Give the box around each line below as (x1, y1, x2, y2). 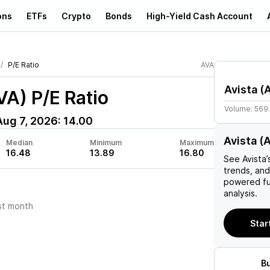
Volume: (224, 104, 254, 113)
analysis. (224, 188, 257, 198)
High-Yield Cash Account (146, 10, 253, 21)
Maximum (179, 138, 214, 147)
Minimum (90, 138, 122, 147)
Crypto (61, 10, 91, 21)
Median (5, 138, 33, 147)
